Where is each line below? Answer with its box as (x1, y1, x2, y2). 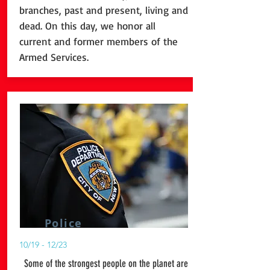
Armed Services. (19, 51, 89, 63)
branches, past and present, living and (19, 4, 188, 16)
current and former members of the (19, 35, 178, 48)
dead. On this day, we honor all (19, 19, 155, 32)
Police (29, 216, 86, 231)
